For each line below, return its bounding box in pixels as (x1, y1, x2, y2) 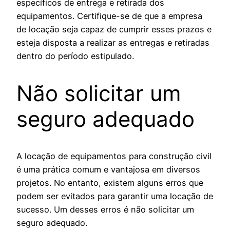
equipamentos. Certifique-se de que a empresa (16, 10, 202, 21)
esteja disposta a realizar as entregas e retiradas (16, 37, 209, 48)
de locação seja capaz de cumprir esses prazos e (16, 24, 212, 34)
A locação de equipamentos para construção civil (16, 151, 212, 162)
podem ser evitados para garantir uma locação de (16, 191, 213, 202)
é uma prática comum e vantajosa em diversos (16, 164, 200, 175)
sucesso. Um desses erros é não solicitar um (16, 204, 194, 215)
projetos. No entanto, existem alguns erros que (16, 178, 203, 188)
